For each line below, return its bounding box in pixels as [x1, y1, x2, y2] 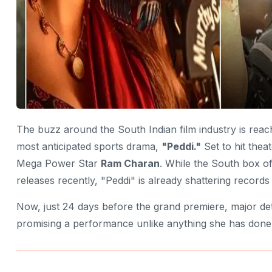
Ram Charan [101, 157, 160, 169]
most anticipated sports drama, [16, 140, 161, 152]
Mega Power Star [16, 157, 101, 169]
